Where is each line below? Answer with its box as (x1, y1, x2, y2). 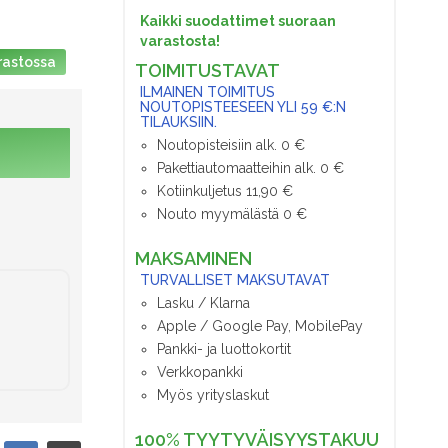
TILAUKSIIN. (140, 113, 218, 130)
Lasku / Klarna (157, 294, 251, 311)
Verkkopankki (157, 363, 244, 380)
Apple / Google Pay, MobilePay (157, 317, 364, 334)
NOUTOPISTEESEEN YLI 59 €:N (140, 98, 347, 115)
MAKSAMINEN (135, 247, 253, 269)
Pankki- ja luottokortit (157, 340, 292, 357)
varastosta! (140, 32, 221, 49)
